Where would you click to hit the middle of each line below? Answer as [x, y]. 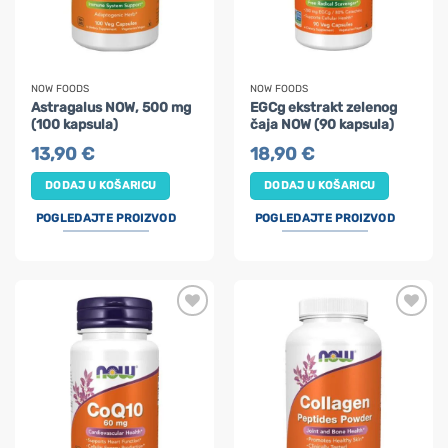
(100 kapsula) [75, 123]
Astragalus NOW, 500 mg [111, 106]
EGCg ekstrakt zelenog [324, 106]
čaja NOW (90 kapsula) [322, 123]
